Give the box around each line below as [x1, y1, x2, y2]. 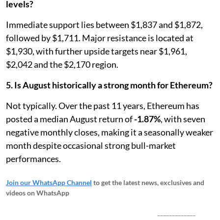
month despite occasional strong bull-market [6, 139, 176, 151]
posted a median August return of [6, 113, 134, 124]
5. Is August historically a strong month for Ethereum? [6, 79, 213, 90]
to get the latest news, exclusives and [93, 178, 204, 187]
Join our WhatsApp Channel [6, 178, 92, 187]
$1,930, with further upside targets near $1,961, [6, 45, 187, 56]
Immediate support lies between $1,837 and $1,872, [6, 19, 203, 30]
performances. [6, 153, 61, 164]
